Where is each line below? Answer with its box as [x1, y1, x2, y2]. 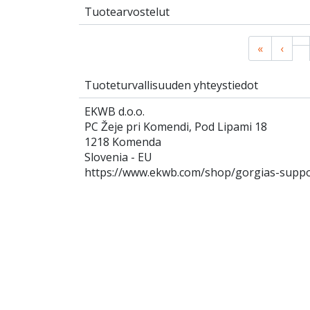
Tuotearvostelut [84, 4, 170, 20]
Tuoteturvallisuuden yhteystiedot [84, 77, 258, 93]
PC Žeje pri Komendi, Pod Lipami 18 [84, 119, 267, 135]
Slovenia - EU [84, 149, 152, 165]
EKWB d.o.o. [84, 104, 145, 120]
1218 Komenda [84, 134, 161, 150]
